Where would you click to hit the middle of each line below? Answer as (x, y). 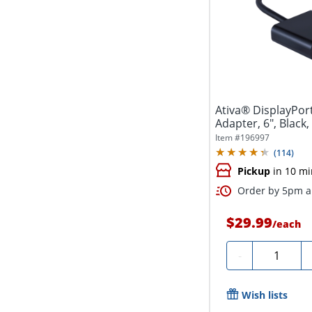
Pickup (254, 171)
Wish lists (265, 295)
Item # (228, 138)
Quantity (281, 253)
